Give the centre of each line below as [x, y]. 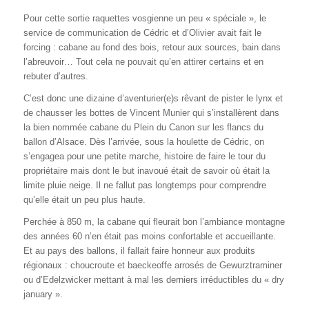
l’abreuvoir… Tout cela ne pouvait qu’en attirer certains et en [143, 61]
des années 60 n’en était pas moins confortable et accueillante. [149, 236]
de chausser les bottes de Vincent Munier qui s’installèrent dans [151, 112]
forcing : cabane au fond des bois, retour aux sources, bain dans [152, 47]
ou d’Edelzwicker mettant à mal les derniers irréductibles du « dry [153, 279]
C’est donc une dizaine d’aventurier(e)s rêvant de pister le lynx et [153, 98]
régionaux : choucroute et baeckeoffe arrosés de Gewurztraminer [152, 265]
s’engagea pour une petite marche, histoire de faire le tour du [144, 156]
